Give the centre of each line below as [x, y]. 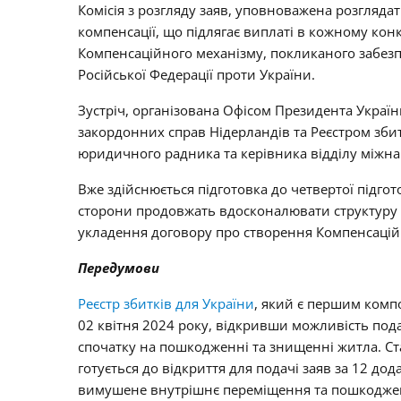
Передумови [119, 267]
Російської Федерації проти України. [196, 74]
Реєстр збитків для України [166, 303]
